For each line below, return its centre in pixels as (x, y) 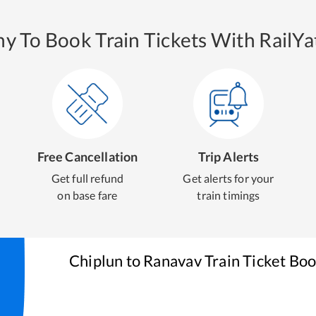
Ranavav (172, 261)
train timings (229, 195)
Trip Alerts (229, 157)
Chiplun (96, 261)
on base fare (87, 195)
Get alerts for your (229, 178)
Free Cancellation (87, 157)
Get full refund (87, 178)
